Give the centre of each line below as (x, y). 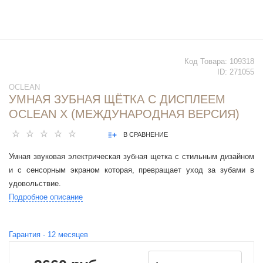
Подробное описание (46, 197)
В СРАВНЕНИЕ (146, 135)
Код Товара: (207, 62)
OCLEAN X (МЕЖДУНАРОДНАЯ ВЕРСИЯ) (124, 114)
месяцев (72, 235)
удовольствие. (35, 184)
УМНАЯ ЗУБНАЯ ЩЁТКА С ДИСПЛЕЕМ (117, 100)
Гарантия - (28, 235)
